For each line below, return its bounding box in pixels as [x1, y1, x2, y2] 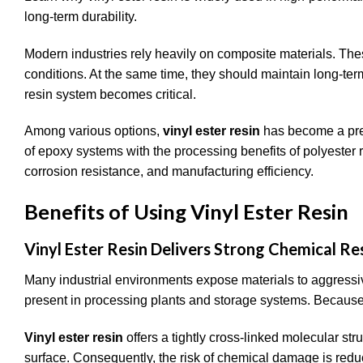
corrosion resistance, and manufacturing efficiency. [24, 164, 314, 179]
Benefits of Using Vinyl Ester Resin [24, 199, 348, 224]
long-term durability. [24, 9, 137, 23]
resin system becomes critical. [24, 87, 196, 101]
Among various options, [24, 124, 163, 139]
